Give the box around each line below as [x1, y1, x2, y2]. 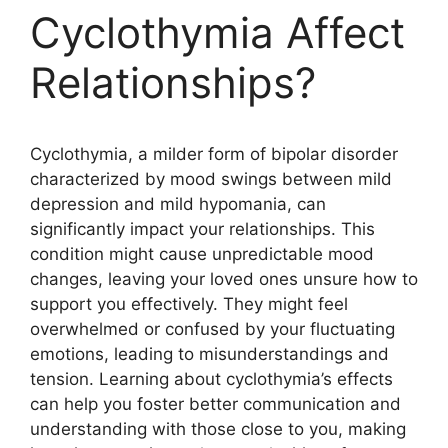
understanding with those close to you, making [30, 418, 406, 439]
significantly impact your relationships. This [30, 218, 375, 239]
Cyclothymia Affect [30, 6, 405, 58]
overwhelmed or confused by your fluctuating [30, 318, 395, 339]
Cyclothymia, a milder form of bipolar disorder [30, 143, 398, 164]
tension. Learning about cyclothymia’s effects [30, 368, 393, 389]
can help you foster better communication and [30, 393, 401, 414]
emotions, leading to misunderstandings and [30, 343, 389, 364]
